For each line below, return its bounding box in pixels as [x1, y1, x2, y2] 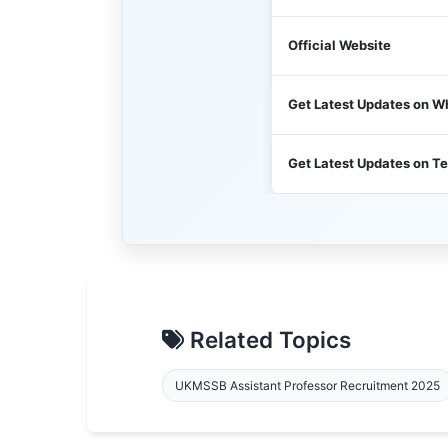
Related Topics [184, 326, 351, 353]
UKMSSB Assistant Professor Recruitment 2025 [175, 378, 440, 393]
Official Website [288, 37, 391, 53]
